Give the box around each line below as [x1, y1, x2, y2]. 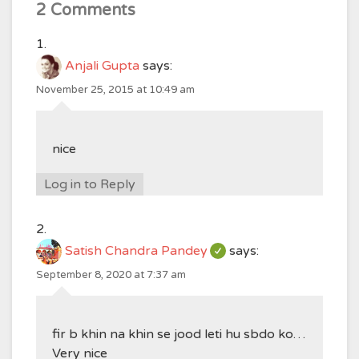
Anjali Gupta [65, 58, 139, 75]
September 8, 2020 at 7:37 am [36, 268, 186, 281]
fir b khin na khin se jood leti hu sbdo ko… [52, 326, 305, 342]
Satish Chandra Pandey [65, 243, 208, 260]
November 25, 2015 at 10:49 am [36, 83, 195, 96]
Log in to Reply [44, 176, 135, 192]
